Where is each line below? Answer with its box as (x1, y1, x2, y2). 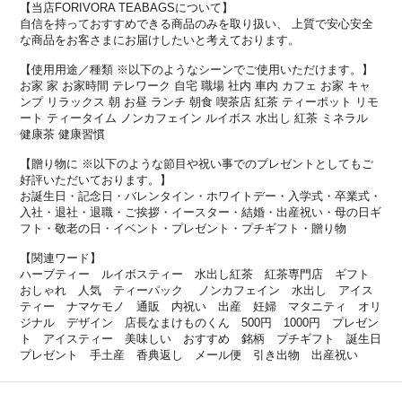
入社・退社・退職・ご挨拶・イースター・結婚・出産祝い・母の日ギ (20, 205, 382, 219)
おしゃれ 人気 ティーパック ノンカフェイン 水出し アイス (20, 283, 374, 297)
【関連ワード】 (20, 250, 102, 265)
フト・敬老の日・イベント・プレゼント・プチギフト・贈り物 (20, 221, 347, 235)
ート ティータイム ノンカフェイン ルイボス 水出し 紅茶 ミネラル (20, 110, 369, 125)
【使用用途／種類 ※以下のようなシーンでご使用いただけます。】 (20, 62, 374, 76)
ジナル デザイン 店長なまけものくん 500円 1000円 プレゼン (20, 315, 380, 329)
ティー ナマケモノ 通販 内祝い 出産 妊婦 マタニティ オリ (20, 299, 382, 313)
